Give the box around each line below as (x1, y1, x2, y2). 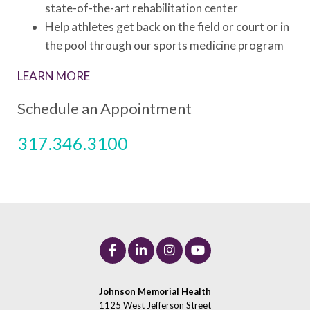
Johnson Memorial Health (99, 285, 211, 297)
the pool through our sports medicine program (45, 37, 284, 53)
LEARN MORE (17, 68, 90, 83)
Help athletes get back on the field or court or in (45, 19, 289, 34)
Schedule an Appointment (17, 98, 192, 118)
